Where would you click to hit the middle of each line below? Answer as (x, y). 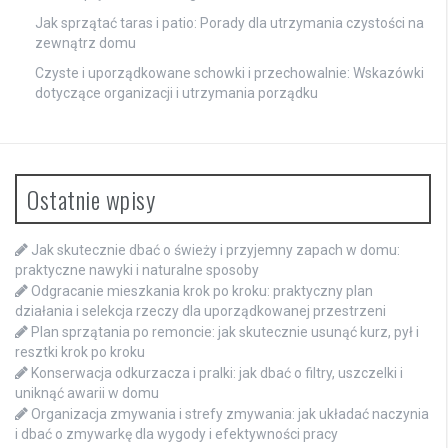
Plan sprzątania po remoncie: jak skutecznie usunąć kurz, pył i (225, 331)
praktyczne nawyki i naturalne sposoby (137, 269)
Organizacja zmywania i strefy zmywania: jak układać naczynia (230, 413)
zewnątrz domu (85, 42)
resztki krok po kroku (80, 351)
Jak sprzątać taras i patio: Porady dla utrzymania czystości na (229, 22)
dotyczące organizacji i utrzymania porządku (176, 92)
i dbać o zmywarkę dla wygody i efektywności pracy (176, 433)
